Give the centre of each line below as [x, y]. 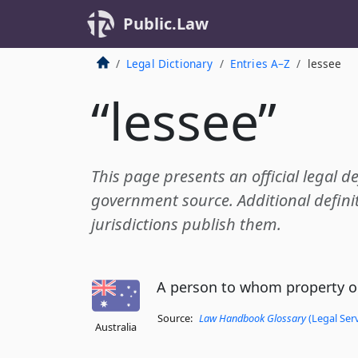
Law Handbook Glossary [253, 318]
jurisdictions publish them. [186, 224]
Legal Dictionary [169, 64]
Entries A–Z [260, 64]
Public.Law [166, 24]
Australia [116, 327]
